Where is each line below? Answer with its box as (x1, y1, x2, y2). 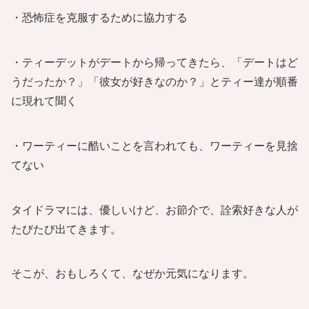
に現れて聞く (11, 94, 77, 107)
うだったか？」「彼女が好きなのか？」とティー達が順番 (11, 75, 298, 88)
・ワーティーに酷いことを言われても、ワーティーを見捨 (11, 139, 298, 152)
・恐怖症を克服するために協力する (11, 12, 188, 24)
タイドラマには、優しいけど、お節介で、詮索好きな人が (11, 203, 298, 216)
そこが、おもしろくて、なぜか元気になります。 (11, 268, 254, 280)
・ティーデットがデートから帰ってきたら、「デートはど (11, 56, 298, 68)
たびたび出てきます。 (11, 223, 121, 235)
